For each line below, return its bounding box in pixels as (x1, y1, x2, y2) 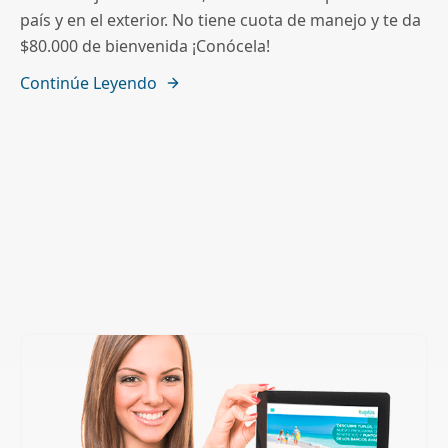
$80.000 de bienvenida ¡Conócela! (20, 35, 270, 58)
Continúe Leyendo (20, 72, 157, 95)
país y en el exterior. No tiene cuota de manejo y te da (20, 9, 421, 32)
